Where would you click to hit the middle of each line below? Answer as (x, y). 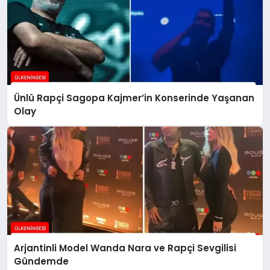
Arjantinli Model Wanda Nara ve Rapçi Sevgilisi (125, 248)
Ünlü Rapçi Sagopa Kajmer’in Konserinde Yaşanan (134, 98)
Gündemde (42, 261)
